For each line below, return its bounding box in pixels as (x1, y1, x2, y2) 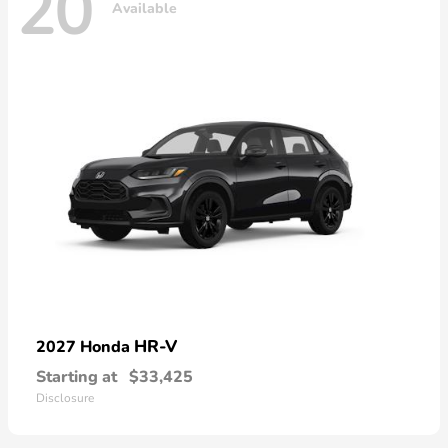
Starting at (36, 366, 117, 389)
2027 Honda (36, 336, 134, 359)
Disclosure (36, 390, 94, 407)
